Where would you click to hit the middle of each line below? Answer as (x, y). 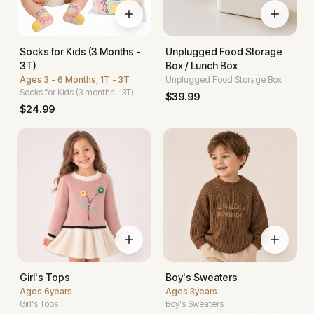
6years (58, 291)
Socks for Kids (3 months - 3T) (77, 92)
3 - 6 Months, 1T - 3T (87, 79)
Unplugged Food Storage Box (224, 79)
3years (204, 291)
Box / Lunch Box (202, 65)
